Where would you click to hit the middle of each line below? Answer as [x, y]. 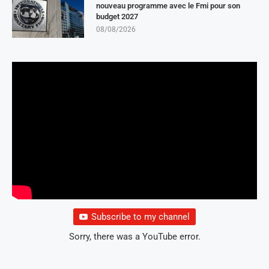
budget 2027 [117, 16]
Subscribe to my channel [141, 217]
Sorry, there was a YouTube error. [134, 237]
